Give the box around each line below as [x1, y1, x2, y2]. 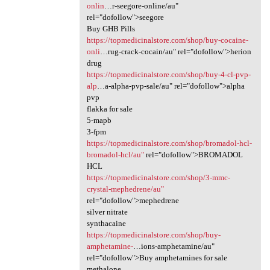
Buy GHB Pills [86, 24, 135, 33]
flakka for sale [86, 104, 133, 113]
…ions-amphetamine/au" [133, 241, 215, 251]
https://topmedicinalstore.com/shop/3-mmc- [86, 172, 230, 182]
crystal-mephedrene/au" [86, 184, 164, 193]
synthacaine [86, 218, 126, 228]
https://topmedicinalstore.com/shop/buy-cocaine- [86, 35, 248, 45]
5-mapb [86, 115, 111, 125]
